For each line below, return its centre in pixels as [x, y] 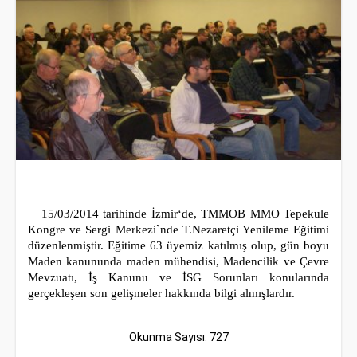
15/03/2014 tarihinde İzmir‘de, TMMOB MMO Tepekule [178, 214]
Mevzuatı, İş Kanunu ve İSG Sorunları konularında [178, 277]
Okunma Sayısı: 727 [178, 337]
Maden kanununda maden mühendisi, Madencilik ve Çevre [178, 261]
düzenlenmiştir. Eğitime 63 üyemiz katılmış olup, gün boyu [178, 245]
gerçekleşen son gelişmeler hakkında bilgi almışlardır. [161, 293]
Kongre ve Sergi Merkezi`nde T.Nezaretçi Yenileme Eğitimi [178, 229]
